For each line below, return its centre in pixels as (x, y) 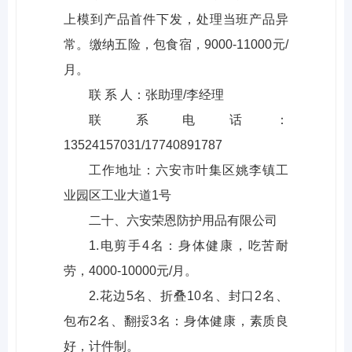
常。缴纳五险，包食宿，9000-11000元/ (176, 45)
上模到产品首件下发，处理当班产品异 (176, 20)
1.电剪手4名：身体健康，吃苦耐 (189, 246)
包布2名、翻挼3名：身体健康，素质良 (176, 321)
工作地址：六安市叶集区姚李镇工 (189, 170)
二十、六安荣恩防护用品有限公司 (183, 221)
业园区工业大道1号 (117, 196)
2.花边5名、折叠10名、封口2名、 (189, 296)
